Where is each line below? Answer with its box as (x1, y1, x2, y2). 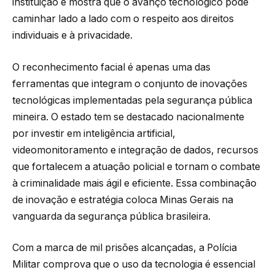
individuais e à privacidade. (12, 29, 133, 42)
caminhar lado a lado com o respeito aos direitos (12, 13, 234, 25)
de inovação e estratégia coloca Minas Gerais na (12, 193, 233, 206)
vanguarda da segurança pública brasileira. (12, 210, 211, 222)
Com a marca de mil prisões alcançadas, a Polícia (12, 242, 237, 254)
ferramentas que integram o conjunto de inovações (12, 77, 247, 90)
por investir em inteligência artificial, (12, 127, 176, 139)
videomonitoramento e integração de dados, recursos (12, 144, 258, 156)
